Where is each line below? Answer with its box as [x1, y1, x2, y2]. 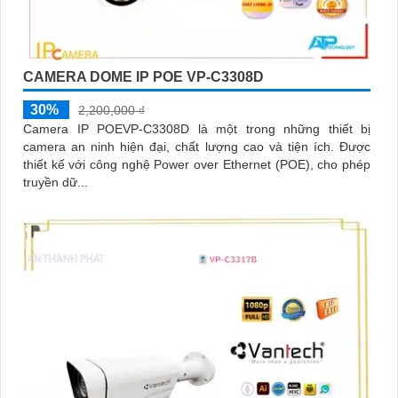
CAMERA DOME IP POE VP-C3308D [23, 69, 264, 85]
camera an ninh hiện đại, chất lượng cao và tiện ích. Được [23, 139, 339, 155]
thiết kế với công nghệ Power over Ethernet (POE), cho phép [23, 157, 370, 172]
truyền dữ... [23, 175, 88, 190]
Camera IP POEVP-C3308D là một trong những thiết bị [23, 122, 370, 137]
